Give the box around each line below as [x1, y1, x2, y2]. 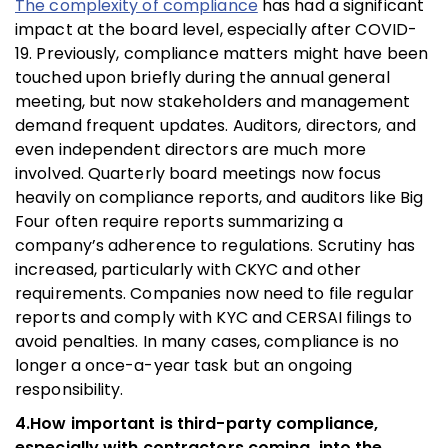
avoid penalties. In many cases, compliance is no [15, 329, 399, 353]
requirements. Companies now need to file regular [15, 281, 414, 305]
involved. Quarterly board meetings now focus [15, 161, 382, 185]
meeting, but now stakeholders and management [15, 89, 411, 113]
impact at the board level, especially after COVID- [15, 17, 418, 41]
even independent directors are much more [15, 137, 367, 161]
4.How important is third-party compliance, [15, 411, 379, 435]
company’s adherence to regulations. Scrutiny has [15, 233, 415, 257]
